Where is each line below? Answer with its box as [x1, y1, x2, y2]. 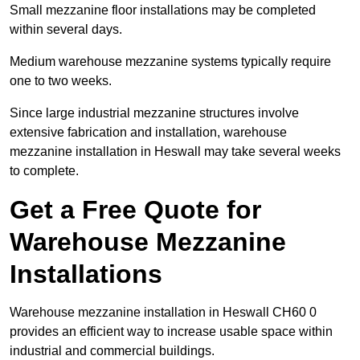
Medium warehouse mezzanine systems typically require [10, 55, 331, 69]
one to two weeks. [10, 74, 112, 88]
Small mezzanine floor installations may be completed [10, 3, 316, 18]
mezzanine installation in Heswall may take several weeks [10, 145, 341, 159]
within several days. [10, 22, 122, 37]
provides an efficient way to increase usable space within [10, 325, 333, 339]
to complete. [10, 164, 79, 178]
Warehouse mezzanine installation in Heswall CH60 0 [10, 305, 317, 320]
